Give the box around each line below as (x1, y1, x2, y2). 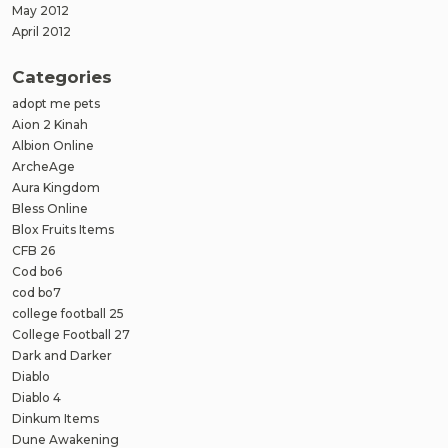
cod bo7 (12, 284, 61, 300)
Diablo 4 (12, 389, 61, 405)
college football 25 (12, 305, 124, 321)
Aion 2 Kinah (12, 116, 88, 132)
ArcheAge (12, 158, 75, 174)
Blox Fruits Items (12, 221, 114, 237)
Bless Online (12, 200, 88, 216)
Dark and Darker (12, 347, 112, 363)
